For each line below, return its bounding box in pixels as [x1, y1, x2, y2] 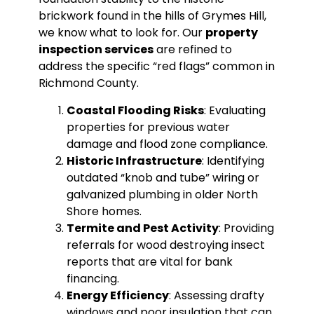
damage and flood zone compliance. [66, 135, 268, 152]
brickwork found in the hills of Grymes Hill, [38, 8, 266, 25]
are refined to [153, 41, 232, 58]
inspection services [38, 41, 153, 58]
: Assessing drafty [168, 287, 264, 303]
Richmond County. [38, 75, 139, 92]
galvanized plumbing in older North [66, 186, 258, 203]
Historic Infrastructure [66, 152, 202, 169]
